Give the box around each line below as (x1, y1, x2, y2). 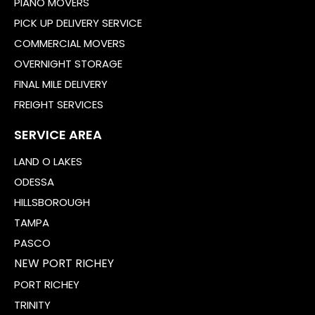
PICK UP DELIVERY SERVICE (14, 15, 142, 30)
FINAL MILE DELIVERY (14, 76, 108, 91)
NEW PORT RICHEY (14, 255, 114, 271)
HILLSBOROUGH (14, 194, 90, 210)
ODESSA (14, 174, 54, 189)
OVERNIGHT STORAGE (14, 56, 122, 71)
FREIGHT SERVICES (14, 96, 103, 112)
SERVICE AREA (14, 125, 102, 143)
